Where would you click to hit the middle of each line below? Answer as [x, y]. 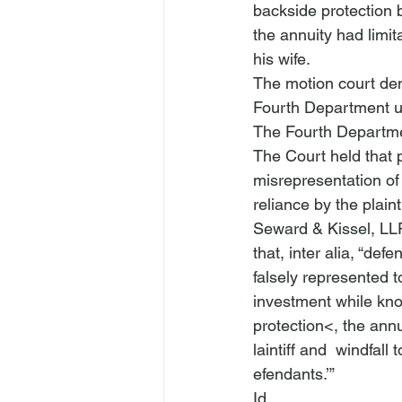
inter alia [319, 253]
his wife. [282, 59]
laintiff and [292, 350]
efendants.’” [296, 374]
